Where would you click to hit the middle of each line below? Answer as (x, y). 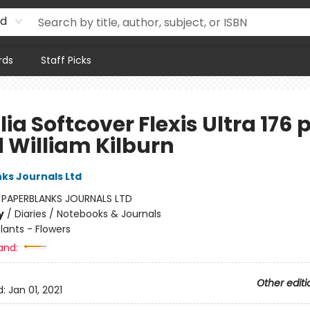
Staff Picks (66, 60)
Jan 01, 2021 (35, 290)
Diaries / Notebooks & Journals (88, 214)
